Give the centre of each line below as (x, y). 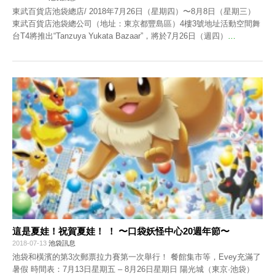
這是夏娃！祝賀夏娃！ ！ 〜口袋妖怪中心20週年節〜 (121, 231)
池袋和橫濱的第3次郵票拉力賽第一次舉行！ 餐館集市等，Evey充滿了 (137, 257)
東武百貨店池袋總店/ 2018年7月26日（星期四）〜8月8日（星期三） (134, 12)
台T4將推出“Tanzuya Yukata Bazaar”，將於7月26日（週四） (120, 36)
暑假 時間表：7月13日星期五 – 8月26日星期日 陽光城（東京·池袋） (133, 269)
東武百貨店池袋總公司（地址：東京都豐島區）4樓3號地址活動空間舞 (136, 24)
